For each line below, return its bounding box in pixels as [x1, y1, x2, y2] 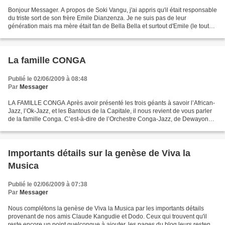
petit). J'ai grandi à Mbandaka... [8, 31, 93, 38]
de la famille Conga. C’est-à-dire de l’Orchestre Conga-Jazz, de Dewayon [8, 116, 208, 123]
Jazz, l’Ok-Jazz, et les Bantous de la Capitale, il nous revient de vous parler [8, 107, 212, 115]
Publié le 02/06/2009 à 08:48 [8, 75, 87, 82]
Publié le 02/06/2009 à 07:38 [8, 181, 87, 188]
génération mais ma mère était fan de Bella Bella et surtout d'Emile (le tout [8, 23, 209, 30]
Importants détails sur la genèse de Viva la [8, 148, 190, 158]
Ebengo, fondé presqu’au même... [8, 124, 100, 131]
